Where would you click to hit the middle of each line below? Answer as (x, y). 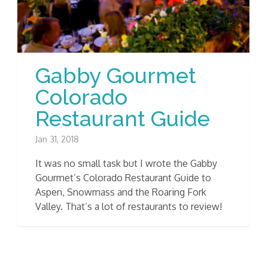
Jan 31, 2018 (57, 139)
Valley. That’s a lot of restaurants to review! (129, 206)
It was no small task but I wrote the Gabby (126, 163)
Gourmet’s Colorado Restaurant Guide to (123, 177)
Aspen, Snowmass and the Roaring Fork (121, 192)
